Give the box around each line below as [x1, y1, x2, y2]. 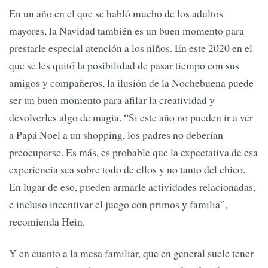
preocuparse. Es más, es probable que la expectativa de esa [9, 144, 258, 159]
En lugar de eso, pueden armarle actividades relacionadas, [9, 179, 255, 194]
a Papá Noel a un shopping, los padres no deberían [9, 127, 223, 142]
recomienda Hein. [9, 214, 85, 229]
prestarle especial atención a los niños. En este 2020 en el [9, 40, 252, 55]
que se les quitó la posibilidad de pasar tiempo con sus [9, 57, 239, 72]
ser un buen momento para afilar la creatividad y [9, 92, 215, 107]
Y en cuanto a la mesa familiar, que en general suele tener [9, 246, 254, 261]
